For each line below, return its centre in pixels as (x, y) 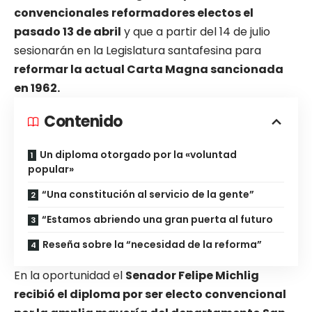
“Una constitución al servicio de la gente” (148, 194)
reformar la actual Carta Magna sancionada (149, 69)
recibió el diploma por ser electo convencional (150, 294)
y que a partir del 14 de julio (196, 31)
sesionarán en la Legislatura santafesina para (138, 50)
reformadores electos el (182, 13)
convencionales (61, 13)
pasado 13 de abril (68, 31)
